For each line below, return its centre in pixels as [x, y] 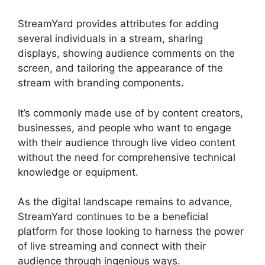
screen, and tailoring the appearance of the [120, 68]
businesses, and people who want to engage [125, 127]
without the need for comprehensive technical [127, 157]
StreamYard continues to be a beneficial [113, 217]
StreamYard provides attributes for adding [118, 24]
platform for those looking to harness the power [131, 232]
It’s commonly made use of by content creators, [130, 113]
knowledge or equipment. [78, 172]
